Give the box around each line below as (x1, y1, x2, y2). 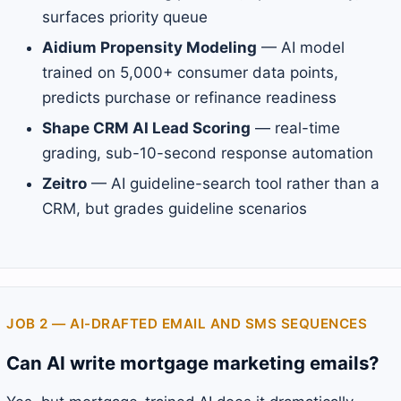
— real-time (251, 119, 340, 138)
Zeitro (42, 175, 87, 193)
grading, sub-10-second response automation (42, 144, 373, 163)
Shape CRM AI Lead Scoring (42, 119, 251, 138)
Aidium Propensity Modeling (42, 38, 257, 57)
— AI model (257, 38, 345, 57)
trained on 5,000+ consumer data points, (42, 64, 338, 82)
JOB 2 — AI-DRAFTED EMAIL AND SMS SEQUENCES (6, 315, 367, 333)
